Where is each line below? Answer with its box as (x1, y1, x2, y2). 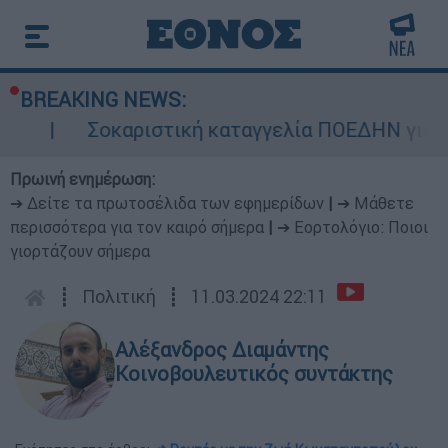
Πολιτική (82, 285, 156, 308)
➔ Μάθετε (337, 193, 414, 213)
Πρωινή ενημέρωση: (10, 169, 155, 189)
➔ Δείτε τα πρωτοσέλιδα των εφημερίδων (10, 193, 324, 213)
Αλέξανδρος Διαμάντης (115, 337, 329, 362)
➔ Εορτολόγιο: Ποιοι (277, 217, 428, 237)
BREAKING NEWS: (20, 87, 186, 112)
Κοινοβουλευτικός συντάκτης (115, 361, 393, 386)
